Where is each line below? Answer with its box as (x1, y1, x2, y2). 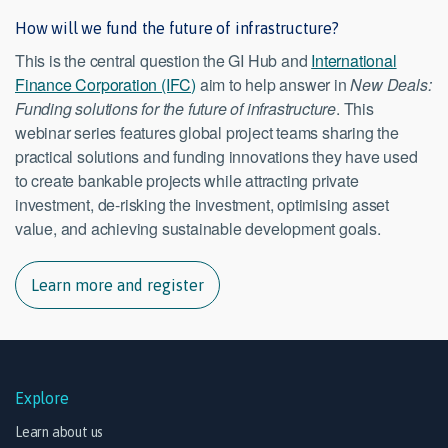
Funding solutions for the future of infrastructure (15, 97, 336, 121)
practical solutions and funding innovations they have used (15, 145, 418, 169)
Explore (15, 389, 69, 408)
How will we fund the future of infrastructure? (15, 19, 339, 38)
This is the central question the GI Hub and (15, 49, 312, 73)
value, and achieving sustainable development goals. (15, 217, 381, 241)
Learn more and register (31, 276, 204, 295)
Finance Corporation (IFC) (15, 73, 197, 97)
